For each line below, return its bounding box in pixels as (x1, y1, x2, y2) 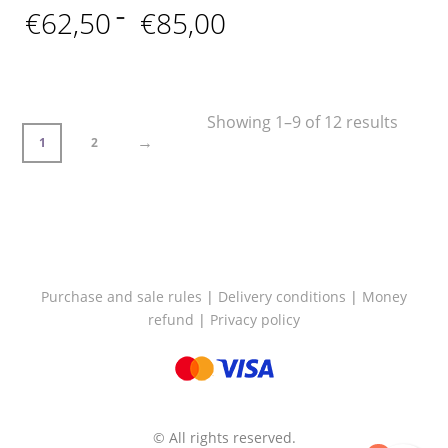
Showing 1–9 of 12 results (206, 110, 398, 133)
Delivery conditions (218, 286, 346, 306)
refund (148, 309, 194, 329)
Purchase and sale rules (41, 286, 202, 306)
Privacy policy (210, 309, 300, 329)
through (225, 75, 298, 99)
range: (225, 27, 282, 51)
